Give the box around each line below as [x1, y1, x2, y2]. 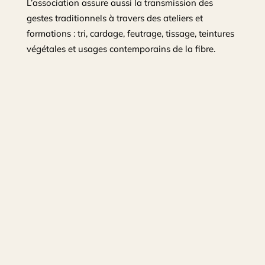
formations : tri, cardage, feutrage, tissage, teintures [26, 27, 234, 39]
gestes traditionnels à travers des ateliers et [26, 12, 203, 24]
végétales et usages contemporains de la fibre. [26, 43, 215, 54]
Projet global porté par [49, 217, 216, 236]
